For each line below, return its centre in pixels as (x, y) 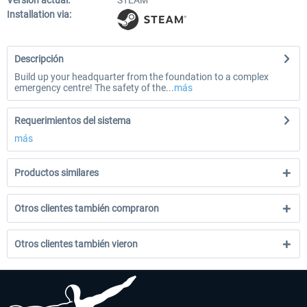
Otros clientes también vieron (76, 244)
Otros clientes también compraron (87, 208)
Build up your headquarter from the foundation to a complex (142, 77)
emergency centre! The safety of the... (94, 88)
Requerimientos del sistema (73, 121)
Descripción (39, 59)
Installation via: (39, 14)
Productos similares (57, 173)
